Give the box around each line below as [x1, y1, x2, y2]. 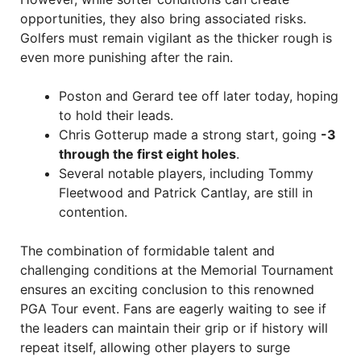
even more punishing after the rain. [20, 49, 233, 65]
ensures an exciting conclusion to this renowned [20, 281, 314, 297]
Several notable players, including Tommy [59, 165, 313, 181]
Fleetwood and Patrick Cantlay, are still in [59, 185, 313, 201]
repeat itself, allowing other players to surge [20, 339, 290, 355]
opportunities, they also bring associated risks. [20, 10, 306, 27]
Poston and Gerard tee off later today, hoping [59, 88, 338, 104]
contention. [59, 204, 127, 220]
